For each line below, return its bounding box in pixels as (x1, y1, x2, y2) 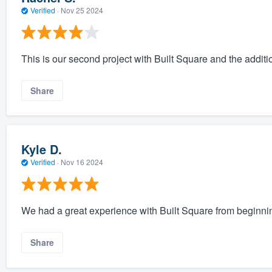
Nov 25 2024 (60, 4, 103, 15)
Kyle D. (21, 140, 62, 158)
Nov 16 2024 (60, 156, 103, 167)
